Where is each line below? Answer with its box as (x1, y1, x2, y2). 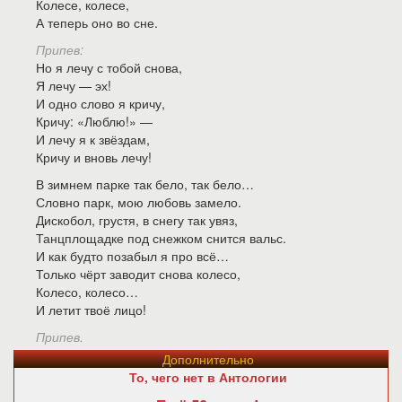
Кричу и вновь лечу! (36, 148, 152, 166)
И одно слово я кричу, (36, 94, 165, 112)
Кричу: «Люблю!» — (36, 112, 153, 130)
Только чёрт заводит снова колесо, (36, 265, 240, 283)
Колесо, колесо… (36, 283, 138, 301)
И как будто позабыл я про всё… (36, 247, 229, 265)
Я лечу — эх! (36, 76, 111, 94)
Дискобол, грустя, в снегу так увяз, (36, 211, 238, 229)
